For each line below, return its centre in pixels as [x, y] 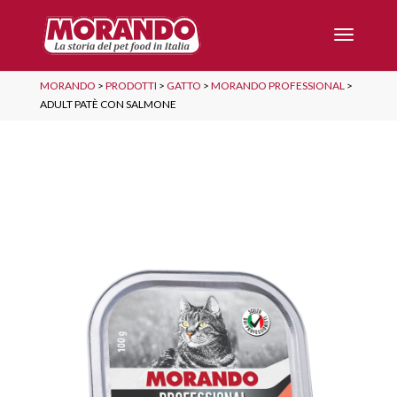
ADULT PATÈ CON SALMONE [108, 104]
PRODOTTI [131, 86]
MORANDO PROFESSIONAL [277, 86]
